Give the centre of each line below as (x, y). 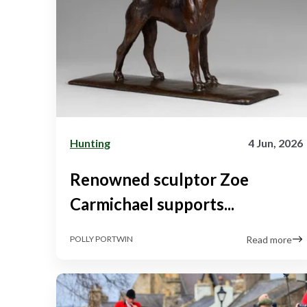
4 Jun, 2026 (275, 143)
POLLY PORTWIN (101, 239)
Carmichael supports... (152, 204)
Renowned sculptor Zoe (159, 179)
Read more (269, 239)
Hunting (90, 143)
